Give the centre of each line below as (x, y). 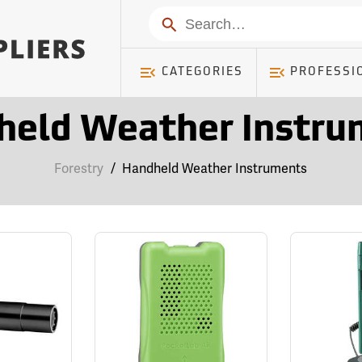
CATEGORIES (202, 72)
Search (179, 23)
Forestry (79, 168)
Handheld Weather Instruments (215, 168)
